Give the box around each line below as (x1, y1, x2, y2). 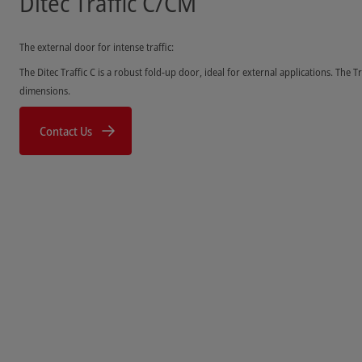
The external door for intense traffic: (19, 39, 174, 54)
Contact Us (40, 122, 92, 139)
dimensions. (19, 82, 70, 98)
